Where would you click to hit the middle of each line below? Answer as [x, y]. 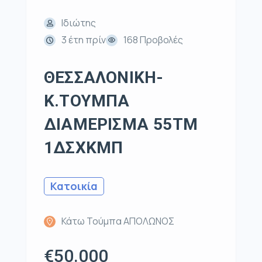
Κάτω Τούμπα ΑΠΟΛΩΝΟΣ [118, 221]
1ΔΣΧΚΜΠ [84, 148]
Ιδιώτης [79, 23]
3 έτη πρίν [84, 40]
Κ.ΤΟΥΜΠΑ [87, 101]
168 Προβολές [153, 40]
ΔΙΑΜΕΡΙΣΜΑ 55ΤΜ [121, 125]
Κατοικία [74, 186]
